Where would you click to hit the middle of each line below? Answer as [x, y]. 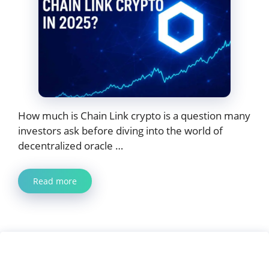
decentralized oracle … [71, 146]
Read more [55, 181]
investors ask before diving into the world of [120, 131]
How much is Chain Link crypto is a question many [134, 116]
